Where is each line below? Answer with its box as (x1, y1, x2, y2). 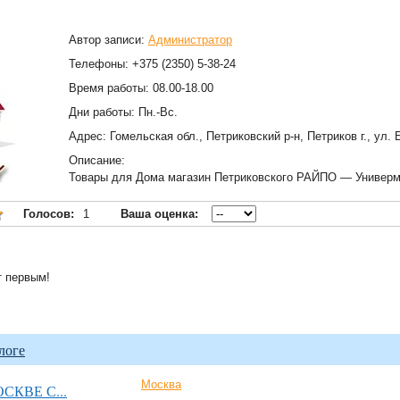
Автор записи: (69, 33, 148, 46)
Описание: (69, 154, 125, 167)
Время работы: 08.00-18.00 (69, 81, 213, 95)
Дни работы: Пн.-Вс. (69, 105, 178, 119)
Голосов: (23, 207, 74, 221)
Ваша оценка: (121, 207, 198, 221)
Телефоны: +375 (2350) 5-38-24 (69, 57, 236, 71)
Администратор (148, 33, 232, 46)
